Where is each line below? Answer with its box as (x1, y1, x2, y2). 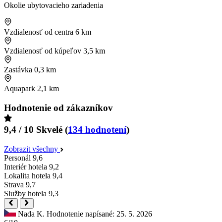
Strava (4, 180, 24, 189)
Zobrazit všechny (4, 144, 60, 153)
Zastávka (4, 65, 34, 74)
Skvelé (36, 124, 62, 135)
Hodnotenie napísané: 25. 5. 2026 (47, 209, 152, 218)
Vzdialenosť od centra (4, 28, 75, 37)
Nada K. (16, 209, 47, 218)
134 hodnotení (68, 124, 126, 135)
